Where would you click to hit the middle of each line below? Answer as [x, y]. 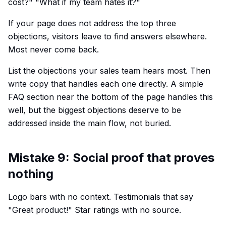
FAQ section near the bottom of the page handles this [110, 97]
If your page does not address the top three [92, 23]
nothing [31, 174]
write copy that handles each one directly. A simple [106, 84]
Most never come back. [53, 49]
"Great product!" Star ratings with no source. [95, 210]
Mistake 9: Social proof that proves [111, 158]
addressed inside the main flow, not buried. [90, 123]
